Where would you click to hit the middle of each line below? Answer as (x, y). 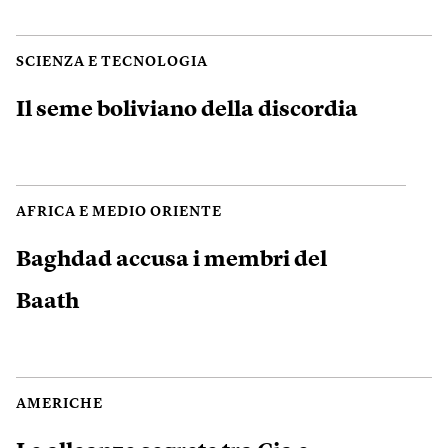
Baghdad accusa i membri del (171, 259)
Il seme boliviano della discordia (187, 109)
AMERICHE (59, 404)
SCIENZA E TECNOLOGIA (112, 62)
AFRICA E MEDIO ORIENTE (119, 212)
